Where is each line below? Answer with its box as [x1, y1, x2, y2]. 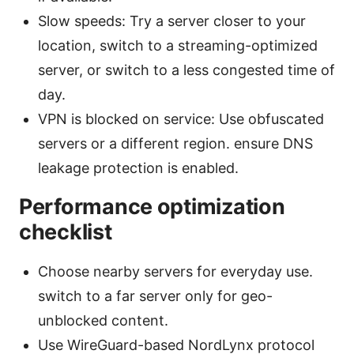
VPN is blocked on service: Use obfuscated [38, 111, 324, 128]
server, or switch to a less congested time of [38, 62, 335, 79]
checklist [19, 219, 112, 246]
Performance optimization [19, 194, 285, 220]
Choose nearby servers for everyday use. [38, 263, 313, 281]
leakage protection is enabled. [38, 160, 239, 177]
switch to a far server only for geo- [38, 288, 273, 305]
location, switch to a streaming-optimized [38, 37, 318, 55]
